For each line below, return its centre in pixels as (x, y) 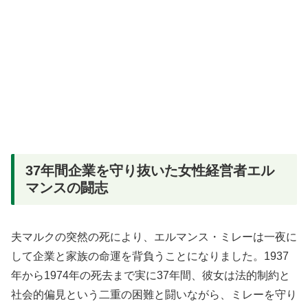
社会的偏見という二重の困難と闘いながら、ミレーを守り (154, 294)
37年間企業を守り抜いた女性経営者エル (150, 171)
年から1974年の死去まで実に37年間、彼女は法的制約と (151, 275)
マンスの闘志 (67, 188)
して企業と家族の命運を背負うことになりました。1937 (150, 256)
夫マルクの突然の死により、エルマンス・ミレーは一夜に (154, 236)
